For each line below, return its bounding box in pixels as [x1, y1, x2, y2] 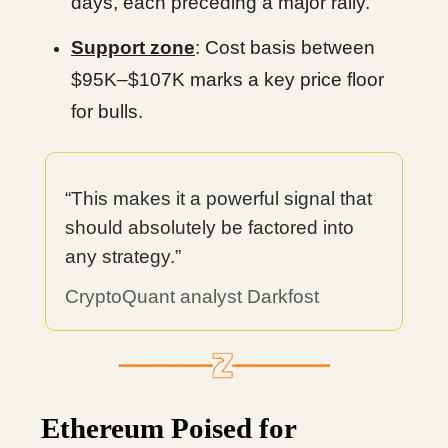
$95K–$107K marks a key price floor [71, 69, 384, 90]
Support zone [71, 37, 195, 58]
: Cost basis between [195, 37, 375, 58]
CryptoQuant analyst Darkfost [65, 286, 319, 307]
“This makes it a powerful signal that [65, 188, 372, 209]
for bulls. [71, 101, 143, 122]
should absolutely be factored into [65, 217, 354, 238]
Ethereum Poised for [41, 412, 296, 444]
